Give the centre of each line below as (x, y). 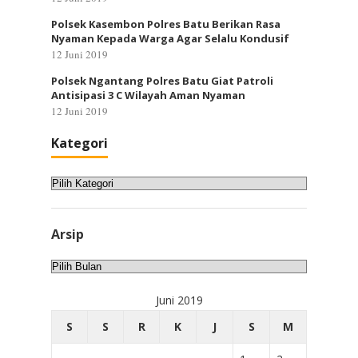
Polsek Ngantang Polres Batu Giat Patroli (162, 81)
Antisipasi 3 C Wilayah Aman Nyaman (148, 95)
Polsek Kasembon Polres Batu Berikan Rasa (166, 24)
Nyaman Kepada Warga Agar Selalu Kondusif (170, 38)
